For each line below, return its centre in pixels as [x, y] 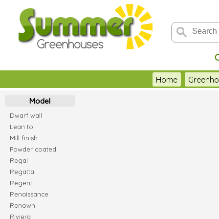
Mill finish [24, 138]
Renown [22, 205]
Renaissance [29, 194]
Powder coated [33, 149]
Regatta [22, 172]
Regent [21, 183]
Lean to [22, 127]
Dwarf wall [26, 115]
